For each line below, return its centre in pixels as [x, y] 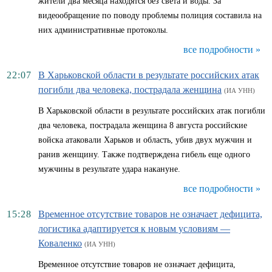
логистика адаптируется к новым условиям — [134, 229]
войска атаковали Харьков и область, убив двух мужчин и [145, 140]
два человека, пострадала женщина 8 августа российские [143, 125]
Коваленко [60, 243]
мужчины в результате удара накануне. [109, 169]
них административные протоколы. [103, 30]
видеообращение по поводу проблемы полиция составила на [150, 15]
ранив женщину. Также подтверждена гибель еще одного [144, 155]
